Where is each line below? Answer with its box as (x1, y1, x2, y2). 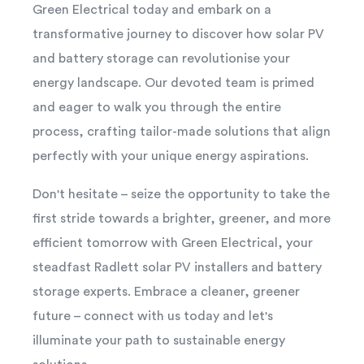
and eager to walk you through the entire (32, 100, 281, 114)
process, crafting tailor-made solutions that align (32, 124, 331, 138)
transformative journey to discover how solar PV (32, 27, 324, 41)
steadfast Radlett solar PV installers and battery (32, 260, 322, 274)
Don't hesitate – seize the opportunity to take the (32, 187, 330, 201)
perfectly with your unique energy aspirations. (32, 149, 309, 162)
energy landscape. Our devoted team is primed (32, 76, 314, 89)
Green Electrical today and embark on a (32, 2, 271, 16)
